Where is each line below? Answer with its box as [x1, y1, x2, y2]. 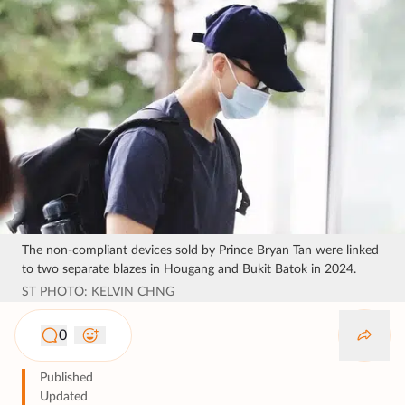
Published [40, 371, 93, 384]
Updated [40, 390, 88, 403]
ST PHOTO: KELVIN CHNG [22, 285, 174, 298]
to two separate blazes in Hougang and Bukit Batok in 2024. [22, 262, 356, 276]
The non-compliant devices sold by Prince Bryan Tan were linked [22, 243, 379, 257]
